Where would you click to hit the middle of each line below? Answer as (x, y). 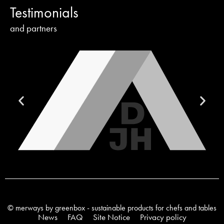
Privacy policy (163, 217)
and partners (33, 28)
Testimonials (44, 12)
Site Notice (111, 217)
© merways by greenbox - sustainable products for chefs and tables (112, 207)
